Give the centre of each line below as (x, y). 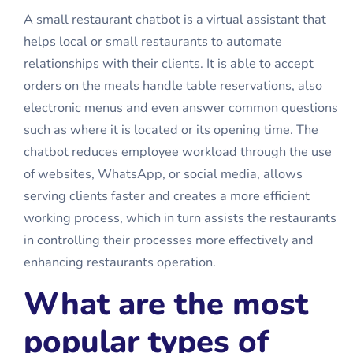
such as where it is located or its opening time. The (171, 130)
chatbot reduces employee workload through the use (178, 152)
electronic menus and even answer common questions (181, 108)
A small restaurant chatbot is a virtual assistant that (175, 20)
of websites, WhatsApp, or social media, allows (163, 174)
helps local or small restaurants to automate (153, 42)
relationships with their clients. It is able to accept (169, 64)
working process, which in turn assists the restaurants (180, 218)
